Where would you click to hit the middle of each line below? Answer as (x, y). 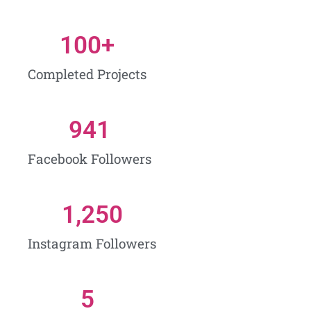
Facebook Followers (90, 158)
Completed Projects (87, 74)
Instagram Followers (92, 243)
